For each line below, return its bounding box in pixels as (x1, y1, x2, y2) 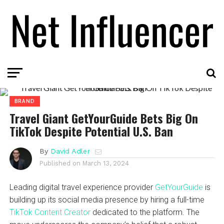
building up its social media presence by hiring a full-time (9, 194, 204, 204)
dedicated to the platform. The (90, 207, 199, 217)
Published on (39, 159, 80, 167)
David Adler (50, 146, 90, 155)
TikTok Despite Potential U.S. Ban (9, 121, 173, 140)
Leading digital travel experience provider (9, 182, 155, 192)
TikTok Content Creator (9, 207, 90, 217)
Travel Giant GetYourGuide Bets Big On (9, 108, 198, 127)
